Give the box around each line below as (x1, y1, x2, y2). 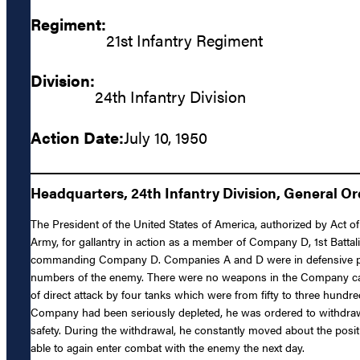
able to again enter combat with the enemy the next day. (31, 339, 305, 356)
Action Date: (31, 125, 124, 149)
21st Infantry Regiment (106, 27, 263, 51)
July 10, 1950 (124, 125, 207, 149)
